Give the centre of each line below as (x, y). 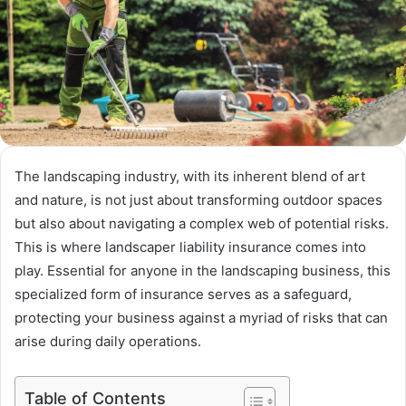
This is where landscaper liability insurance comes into (190, 247)
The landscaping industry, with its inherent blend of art (190, 177)
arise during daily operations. (108, 342)
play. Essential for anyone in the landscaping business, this (203, 271)
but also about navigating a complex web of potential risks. (202, 224)
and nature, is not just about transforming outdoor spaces (198, 200)
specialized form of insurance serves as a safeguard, (183, 295)
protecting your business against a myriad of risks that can (201, 318)
